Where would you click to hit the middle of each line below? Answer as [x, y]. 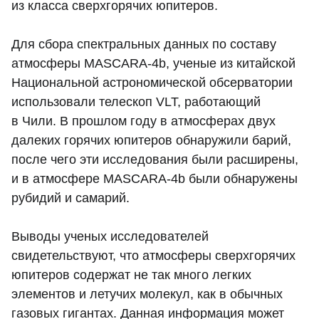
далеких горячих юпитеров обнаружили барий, [151, 141]
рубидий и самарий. [70, 198]
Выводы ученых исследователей [110, 237]
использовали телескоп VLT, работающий [136, 102]
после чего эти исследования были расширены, [155, 160]
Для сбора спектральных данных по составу [144, 45]
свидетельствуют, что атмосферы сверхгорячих [153, 256]
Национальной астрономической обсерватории [152, 83]
